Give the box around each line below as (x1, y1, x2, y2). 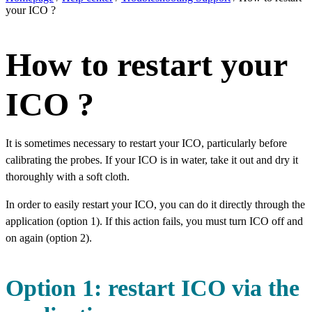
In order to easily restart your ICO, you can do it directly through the (6, 198, 305, 210)
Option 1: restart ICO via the (6, 275, 299, 301)
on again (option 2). (6, 232, 92, 244)
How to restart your (6, 46, 287, 83)
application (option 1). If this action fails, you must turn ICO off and (6, 215, 303, 227)
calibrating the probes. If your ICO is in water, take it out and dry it (6, 154, 298, 166)
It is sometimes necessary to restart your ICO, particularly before (6, 137, 287, 149)
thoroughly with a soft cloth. (6, 171, 130, 182)
